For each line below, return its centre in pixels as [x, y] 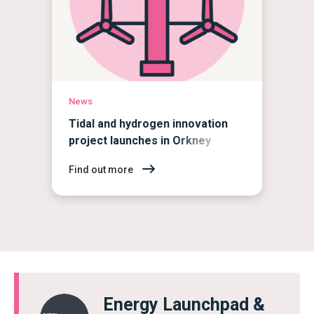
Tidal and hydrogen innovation [148, 123]
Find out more [102, 170]
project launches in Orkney [140, 140]
